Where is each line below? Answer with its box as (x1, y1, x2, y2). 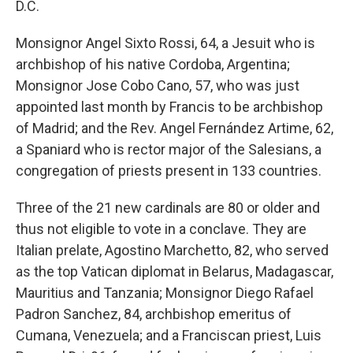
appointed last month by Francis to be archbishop (16, 98, 323, 115)
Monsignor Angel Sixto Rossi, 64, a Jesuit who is (16, 35, 315, 51)
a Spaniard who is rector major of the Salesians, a (16, 141, 321, 158)
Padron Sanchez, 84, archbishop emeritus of (16, 306, 292, 322)
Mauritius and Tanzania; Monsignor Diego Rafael (16, 284, 314, 301)
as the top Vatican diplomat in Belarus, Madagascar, (16, 263, 333, 280)
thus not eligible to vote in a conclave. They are (16, 221, 307, 237)
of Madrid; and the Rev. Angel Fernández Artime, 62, (16, 120, 333, 136)
